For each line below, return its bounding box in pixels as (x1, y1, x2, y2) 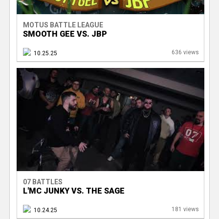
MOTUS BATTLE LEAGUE (22, 21, 103, 29)
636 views (171, 49, 199, 56)
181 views (171, 206, 199, 213)
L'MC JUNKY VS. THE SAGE (22, 186, 125, 196)
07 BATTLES (22, 178, 63, 186)
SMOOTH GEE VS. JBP (22, 29, 107, 39)
